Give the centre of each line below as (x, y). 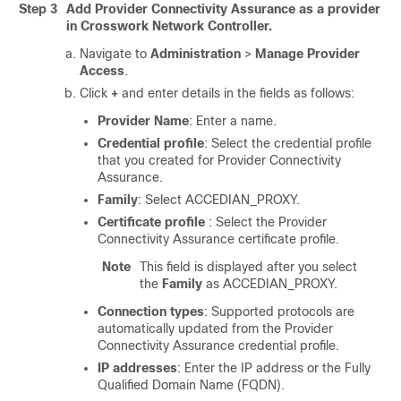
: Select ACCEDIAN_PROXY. (219, 200)
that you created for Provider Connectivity (219, 160)
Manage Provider (307, 54)
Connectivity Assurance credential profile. (218, 346)
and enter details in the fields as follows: (236, 93)
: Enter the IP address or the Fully (274, 368)
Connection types (151, 311)
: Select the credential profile (288, 143)
